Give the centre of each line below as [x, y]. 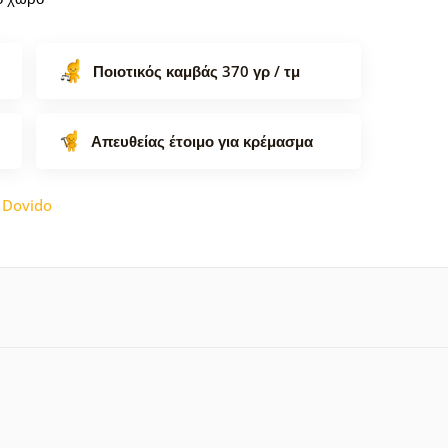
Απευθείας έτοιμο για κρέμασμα [202, 140]
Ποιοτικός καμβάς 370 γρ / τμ [196, 70]
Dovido [27, 204]
